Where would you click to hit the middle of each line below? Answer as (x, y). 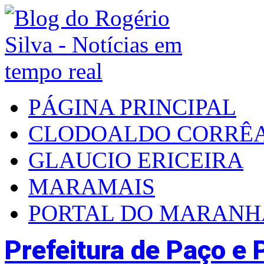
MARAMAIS (92, 187)
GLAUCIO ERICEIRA (136, 160)
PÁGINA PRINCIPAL (132, 107)
